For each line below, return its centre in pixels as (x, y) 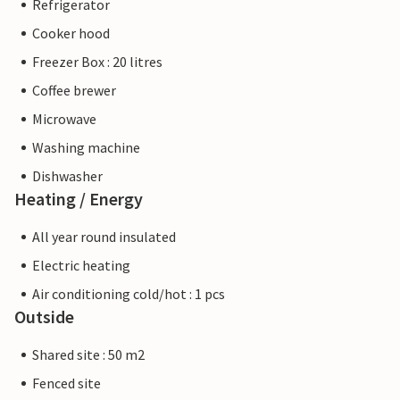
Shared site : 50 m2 (88, 355)
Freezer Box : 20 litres (97, 62)
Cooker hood (71, 33)
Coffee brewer (74, 91)
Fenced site (67, 383)
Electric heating (81, 266)
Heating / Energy (79, 199)
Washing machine (86, 148)
